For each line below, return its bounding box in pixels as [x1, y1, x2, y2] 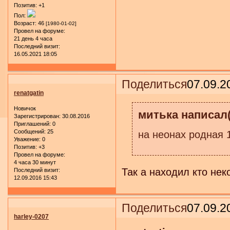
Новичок [14, 105, 36, 111]
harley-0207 [14, 213, 49, 221]
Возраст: [14, 20, 36, 26]
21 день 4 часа [14, 35, 52, 42]
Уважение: [14, 136, 41, 142]
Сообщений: [14, 128, 46, 135]
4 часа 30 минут [14, 159, 56, 165]
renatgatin [14, 89, 44, 97]
